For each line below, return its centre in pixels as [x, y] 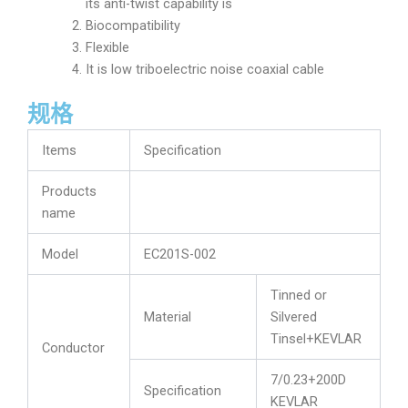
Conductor [73, 347]
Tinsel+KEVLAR [316, 338]
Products [69, 191]
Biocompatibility [133, 25]
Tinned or [298, 295]
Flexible [107, 47]
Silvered [293, 316]
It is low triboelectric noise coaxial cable [204, 69]
